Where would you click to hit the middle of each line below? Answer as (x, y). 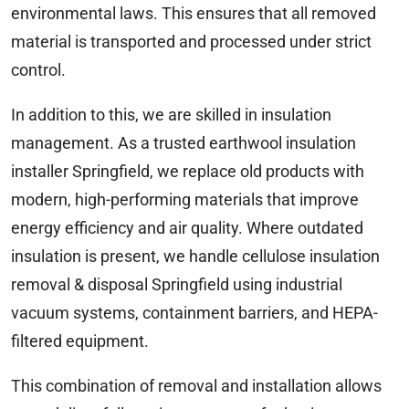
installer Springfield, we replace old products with (188, 172)
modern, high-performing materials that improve (185, 200)
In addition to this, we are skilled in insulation (171, 115)
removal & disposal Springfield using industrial (177, 285)
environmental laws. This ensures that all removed (194, 14)
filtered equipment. (80, 341)
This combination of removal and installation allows (196, 386)
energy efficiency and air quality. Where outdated (187, 228)
